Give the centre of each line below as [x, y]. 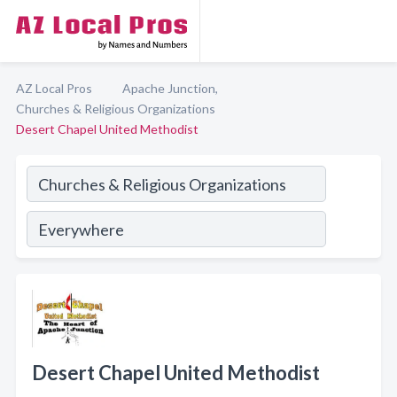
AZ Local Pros [54, 88]
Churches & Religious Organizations [116, 109]
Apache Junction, [170, 88]
